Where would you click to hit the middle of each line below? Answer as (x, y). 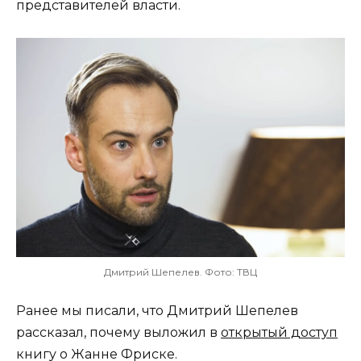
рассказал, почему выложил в (118, 333)
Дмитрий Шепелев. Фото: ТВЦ (180, 272)
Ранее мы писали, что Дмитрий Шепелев (157, 311)
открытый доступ (279, 333)
